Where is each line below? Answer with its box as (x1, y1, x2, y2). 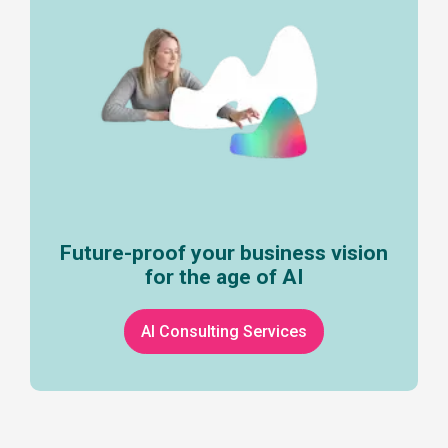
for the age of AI (145, 264, 303, 289)
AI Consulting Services (141, 321, 307, 341)
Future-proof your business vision (60, 240, 388, 265)
